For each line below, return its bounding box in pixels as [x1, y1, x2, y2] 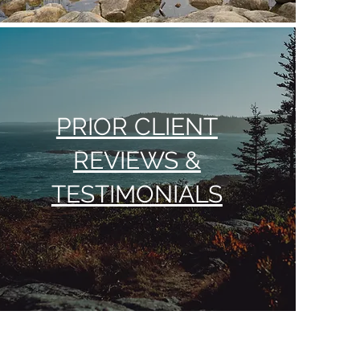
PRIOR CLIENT [55, 112, 218, 141]
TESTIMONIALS [51, 180, 223, 208]
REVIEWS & [72, 146, 201, 174]
